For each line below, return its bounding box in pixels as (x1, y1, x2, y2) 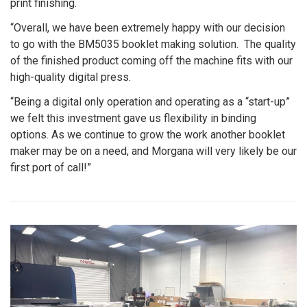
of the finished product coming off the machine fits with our (10, 54, 293, 68)
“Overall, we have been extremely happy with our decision (10, 21, 285, 35)
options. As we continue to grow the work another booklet (10, 128, 285, 142)
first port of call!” (10, 161, 91, 175)
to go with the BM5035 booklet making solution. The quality (10, 38, 296, 51)
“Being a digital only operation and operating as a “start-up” (10, 95, 290, 109)
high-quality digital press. (10, 71, 131, 84)
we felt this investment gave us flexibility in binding (10, 112, 256, 125)
